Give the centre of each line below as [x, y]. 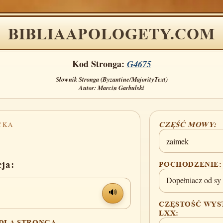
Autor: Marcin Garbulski [111, 88]
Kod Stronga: [98, 64]
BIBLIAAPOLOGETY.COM [111, 34]
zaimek [178, 141]
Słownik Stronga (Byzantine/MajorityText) [111, 79]
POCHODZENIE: [190, 164]
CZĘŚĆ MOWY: [188, 124]
